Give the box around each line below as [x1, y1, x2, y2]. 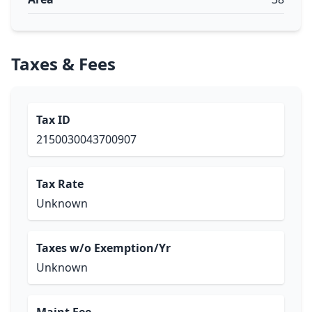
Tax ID [36, 112, 70, 127]
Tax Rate [36, 176, 84, 192]
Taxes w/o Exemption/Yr [36, 240, 171, 256]
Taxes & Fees [11, 52, 116, 75]
